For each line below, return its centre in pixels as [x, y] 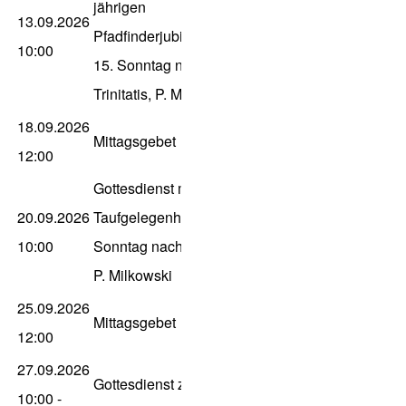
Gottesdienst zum [149, 384]
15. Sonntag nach [150, 65]
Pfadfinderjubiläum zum [169, 36]
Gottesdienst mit [145, 188]
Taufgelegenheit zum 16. [172, 217]
